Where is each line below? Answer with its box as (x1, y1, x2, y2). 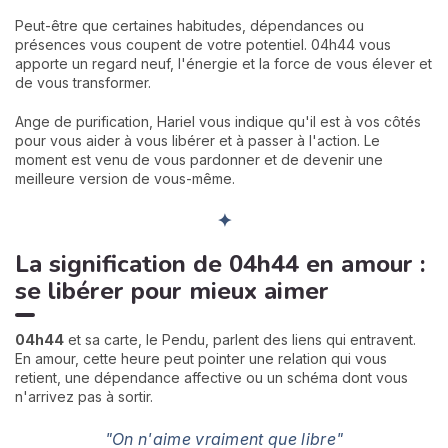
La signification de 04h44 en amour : (15, 247, 425, 280)
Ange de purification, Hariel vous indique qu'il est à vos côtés (15, 113, 421, 131)
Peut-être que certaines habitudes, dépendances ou (15, 17, 364, 35)
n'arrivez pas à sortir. (15, 388, 153, 406)
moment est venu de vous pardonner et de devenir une (15, 151, 383, 169)
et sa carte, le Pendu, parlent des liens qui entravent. (64, 331, 416, 349)
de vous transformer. (15, 74, 151, 92)
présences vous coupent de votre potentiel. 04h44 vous (15, 36, 391, 54)
